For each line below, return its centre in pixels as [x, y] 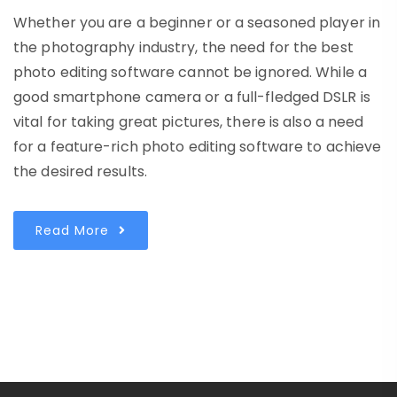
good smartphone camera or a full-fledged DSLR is [192, 97]
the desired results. [81, 171]
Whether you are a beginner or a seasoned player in [197, 22]
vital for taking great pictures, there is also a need [189, 121]
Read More [74, 230]
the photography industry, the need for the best [183, 47]
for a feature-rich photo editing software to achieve [198, 146]
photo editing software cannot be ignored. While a [190, 72]
